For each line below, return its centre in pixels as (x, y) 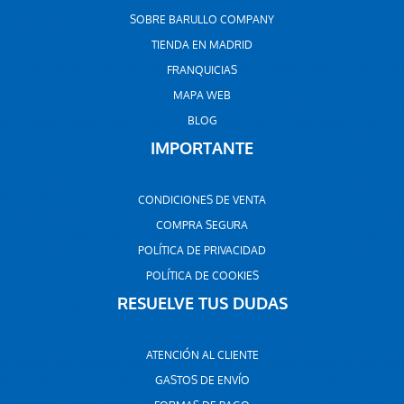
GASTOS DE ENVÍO (202, 381)
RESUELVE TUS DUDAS (202, 304)
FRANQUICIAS (202, 70)
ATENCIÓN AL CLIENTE (202, 355)
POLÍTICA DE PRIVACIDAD (202, 251)
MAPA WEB (202, 96)
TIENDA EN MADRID (202, 45)
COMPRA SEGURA (202, 225)
